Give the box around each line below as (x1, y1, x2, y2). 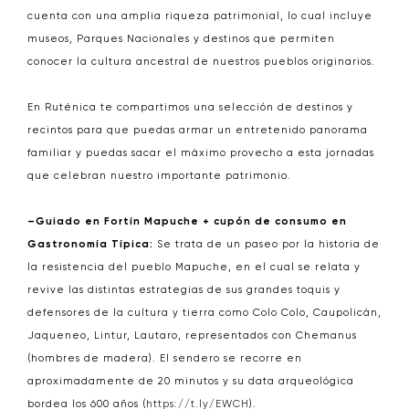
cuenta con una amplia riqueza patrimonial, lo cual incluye (27, 10, 372, 22)
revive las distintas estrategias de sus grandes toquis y (27, 284, 341, 296)
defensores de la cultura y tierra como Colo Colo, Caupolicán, (27, 307, 382, 319)
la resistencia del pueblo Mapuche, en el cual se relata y (27, 261, 361, 273)
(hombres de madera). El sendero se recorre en (27, 352, 302, 364)
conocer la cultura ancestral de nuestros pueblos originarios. (27, 56, 375, 68)
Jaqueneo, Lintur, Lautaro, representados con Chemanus (27, 330, 357, 341)
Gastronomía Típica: (27, 238, 153, 250)
